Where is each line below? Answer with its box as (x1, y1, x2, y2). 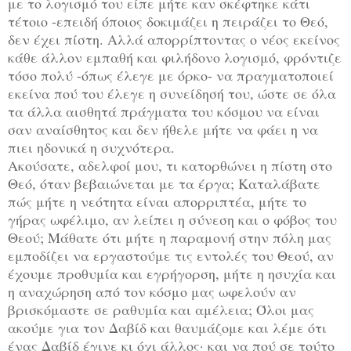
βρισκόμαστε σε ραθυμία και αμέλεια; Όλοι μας (8, 299, 314, 319)
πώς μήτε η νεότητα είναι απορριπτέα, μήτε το (8, 191, 306, 211)
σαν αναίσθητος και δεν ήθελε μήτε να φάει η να (8, 119, 318, 139)
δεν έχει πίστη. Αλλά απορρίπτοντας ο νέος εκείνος (8, 29, 340, 49)
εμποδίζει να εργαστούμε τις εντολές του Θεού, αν (8, 245, 334, 265)
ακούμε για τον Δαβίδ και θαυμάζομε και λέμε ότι (8, 317, 327, 337)
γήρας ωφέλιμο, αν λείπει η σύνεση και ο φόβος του (8, 209, 337, 229)
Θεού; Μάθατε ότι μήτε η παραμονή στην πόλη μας (8, 227, 331, 247)
